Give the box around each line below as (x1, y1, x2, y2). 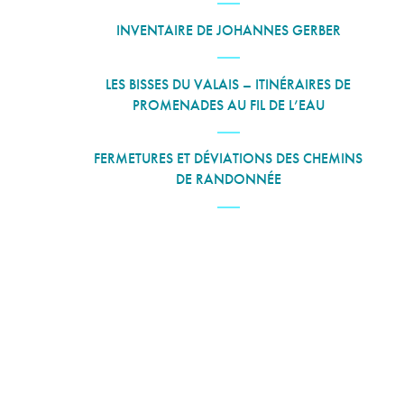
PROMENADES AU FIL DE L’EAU (132, 95, 325, 115)
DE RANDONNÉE (175, 170, 281, 189)
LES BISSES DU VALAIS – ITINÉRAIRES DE (106, 74, 352, 94)
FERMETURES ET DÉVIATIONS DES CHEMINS (94, 149, 363, 169)
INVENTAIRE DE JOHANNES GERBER (115, 20, 341, 40)
